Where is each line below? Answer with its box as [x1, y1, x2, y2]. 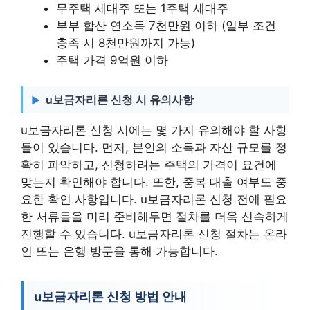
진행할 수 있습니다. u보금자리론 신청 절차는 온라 [21, 227, 287, 241]
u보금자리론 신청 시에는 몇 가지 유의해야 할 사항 [21, 123, 287, 137]
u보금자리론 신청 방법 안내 [34, 289, 187, 304]
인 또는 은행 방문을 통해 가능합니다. [21, 244, 218, 258]
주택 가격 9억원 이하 [56, 53, 168, 67]
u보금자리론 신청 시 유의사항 [46, 93, 194, 107]
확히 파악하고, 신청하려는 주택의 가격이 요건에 [21, 158, 277, 172]
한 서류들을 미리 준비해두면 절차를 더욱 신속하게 [21, 210, 289, 224]
